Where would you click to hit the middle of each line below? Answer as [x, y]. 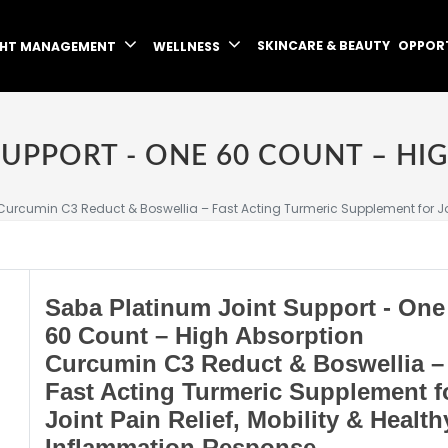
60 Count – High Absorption [205, 335]
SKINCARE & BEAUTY [323, 45]
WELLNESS [188, 47]
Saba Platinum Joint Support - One [245, 307]
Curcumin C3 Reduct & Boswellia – [245, 363]
